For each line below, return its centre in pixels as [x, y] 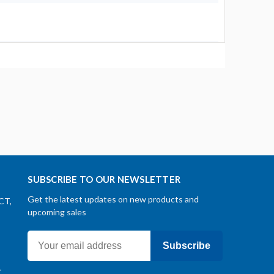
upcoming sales [57, 212]
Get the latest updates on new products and [113, 199]
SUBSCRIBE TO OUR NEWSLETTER [104, 180]
